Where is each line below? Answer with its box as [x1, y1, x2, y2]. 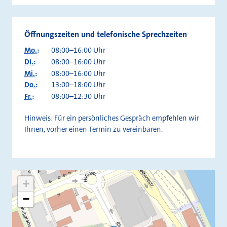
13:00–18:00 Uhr [51, 80, 105, 90]
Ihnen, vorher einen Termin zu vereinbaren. [24, 124, 163, 135]
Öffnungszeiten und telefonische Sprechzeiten [24, 29, 187, 40]
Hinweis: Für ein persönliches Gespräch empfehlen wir [24, 113, 199, 124]
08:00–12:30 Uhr [51, 91, 105, 102]
